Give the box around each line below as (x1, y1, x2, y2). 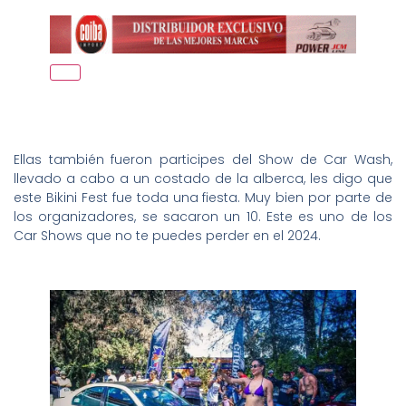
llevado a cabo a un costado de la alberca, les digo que (14, 169, 392, 188)
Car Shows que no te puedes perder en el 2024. (14, 226, 321, 245)
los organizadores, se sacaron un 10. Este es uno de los (14, 207, 392, 226)
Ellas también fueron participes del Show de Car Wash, (14, 150, 392, 169)
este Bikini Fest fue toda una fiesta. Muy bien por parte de (14, 188, 392, 207)
